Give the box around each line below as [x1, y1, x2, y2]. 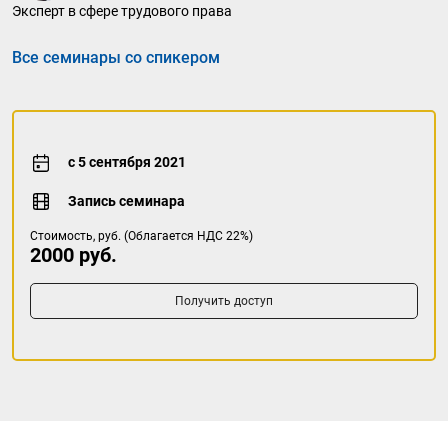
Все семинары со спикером [12, 47, 220, 67]
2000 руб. [30, 242, 117, 267]
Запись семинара [68, 192, 186, 209]
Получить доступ [175, 293, 273, 308]
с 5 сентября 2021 [68, 154, 187, 171]
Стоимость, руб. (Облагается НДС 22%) [30, 228, 253, 243]
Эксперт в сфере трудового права [12, 2, 232, 19]
